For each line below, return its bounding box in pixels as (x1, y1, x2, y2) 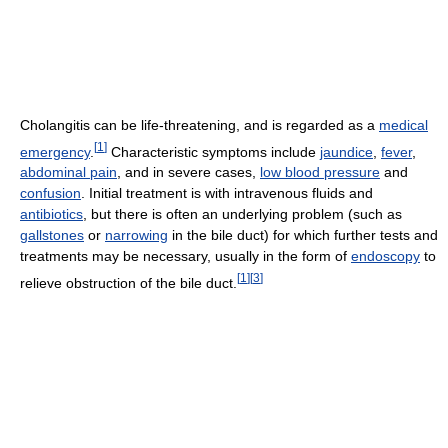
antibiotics (20, 206, 83, 223)
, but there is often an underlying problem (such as (83, 206, 402, 223)
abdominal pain (20, 164, 117, 181)
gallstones (20, 227, 84, 244)
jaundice (320, 143, 373, 160)
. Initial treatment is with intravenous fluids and (81, 185, 373, 202)
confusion (20, 185, 81, 202)
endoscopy (351, 248, 420, 265)
